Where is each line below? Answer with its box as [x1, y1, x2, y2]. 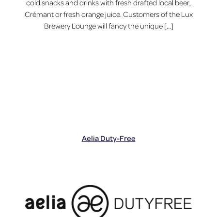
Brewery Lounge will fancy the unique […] [44, 20, 173, 31]
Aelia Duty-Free [81, 133, 136, 143]
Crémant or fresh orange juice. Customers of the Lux [24, 9, 193, 19]
